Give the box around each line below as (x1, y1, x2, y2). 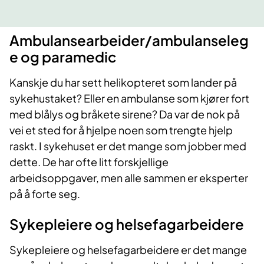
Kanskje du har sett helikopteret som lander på (9, 75, 237, 90)
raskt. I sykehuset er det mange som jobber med (9, 139, 246, 153)
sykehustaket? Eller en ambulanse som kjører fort (9, 91, 249, 105)
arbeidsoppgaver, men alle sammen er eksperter (9, 171, 248, 185)
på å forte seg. (9, 187, 80, 201)
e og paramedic (9, 48, 117, 66)
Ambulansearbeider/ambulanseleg (9, 31, 249, 49)
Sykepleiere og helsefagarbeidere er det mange (9, 243, 247, 257)
